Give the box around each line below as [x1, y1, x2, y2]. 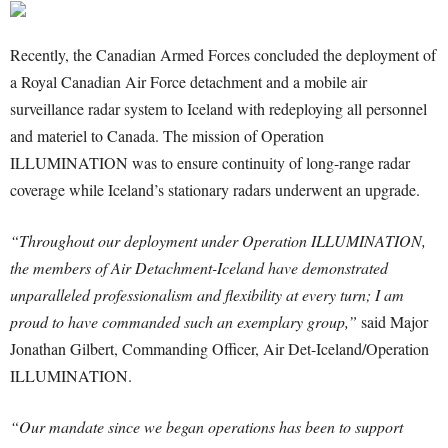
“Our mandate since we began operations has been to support [10, 416, 403, 437]
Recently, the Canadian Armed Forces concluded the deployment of [10, 44, 436, 65]
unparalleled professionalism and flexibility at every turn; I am [10, 284, 404, 305]
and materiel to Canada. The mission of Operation [10, 125, 324, 146]
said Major [361, 311, 428, 332]
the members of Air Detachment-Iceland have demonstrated [10, 257, 388, 278]
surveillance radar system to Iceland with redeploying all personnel [10, 98, 427, 119]
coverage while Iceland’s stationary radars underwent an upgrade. [10, 179, 420, 200]
